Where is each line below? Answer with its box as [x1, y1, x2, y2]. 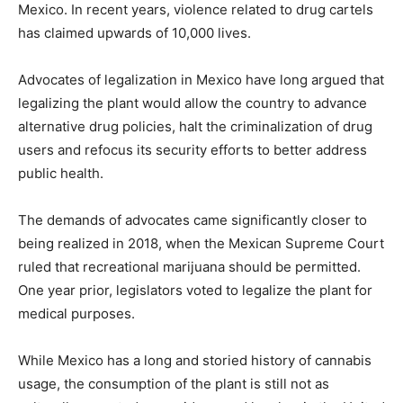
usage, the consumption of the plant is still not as [18, 374, 329, 392]
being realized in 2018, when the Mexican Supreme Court [18, 234, 384, 252]
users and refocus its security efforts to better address [18, 140, 367, 158]
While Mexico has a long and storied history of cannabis [18, 351, 372, 369]
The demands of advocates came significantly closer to [18, 210, 367, 228]
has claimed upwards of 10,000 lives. [18, 23, 251, 41]
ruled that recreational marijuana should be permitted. [18, 257, 361, 275]
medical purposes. [18, 304, 135, 322]
